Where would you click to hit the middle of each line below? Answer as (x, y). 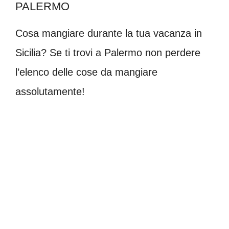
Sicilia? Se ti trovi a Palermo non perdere (108, 52)
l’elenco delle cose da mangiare (86, 72)
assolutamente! (50, 91)
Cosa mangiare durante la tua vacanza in (109, 33)
